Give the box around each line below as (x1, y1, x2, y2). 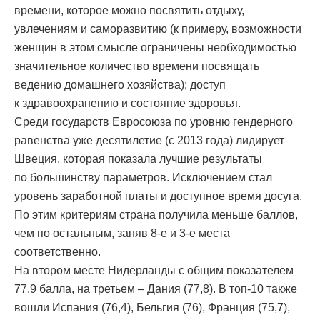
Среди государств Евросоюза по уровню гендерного (14, 116, 293, 129)
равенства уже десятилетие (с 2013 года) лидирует (14, 134, 284, 147)
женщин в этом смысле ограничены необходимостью (14, 41, 296, 54)
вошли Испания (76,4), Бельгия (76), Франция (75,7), (14, 301, 290, 314)
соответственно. (14, 246, 101, 259)
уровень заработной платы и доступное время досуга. (14, 190, 302, 203)
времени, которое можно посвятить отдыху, (14, 4, 244, 17)
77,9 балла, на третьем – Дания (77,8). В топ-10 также (14, 283, 297, 296)
